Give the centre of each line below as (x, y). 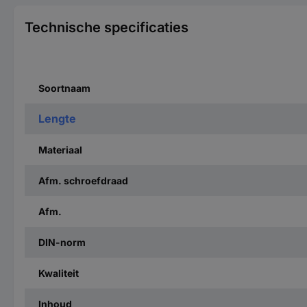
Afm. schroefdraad (83, 180)
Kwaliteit (59, 273)
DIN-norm (62, 242)
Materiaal (60, 149)
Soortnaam (64, 88)
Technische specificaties (107, 27)
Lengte (57, 118)
